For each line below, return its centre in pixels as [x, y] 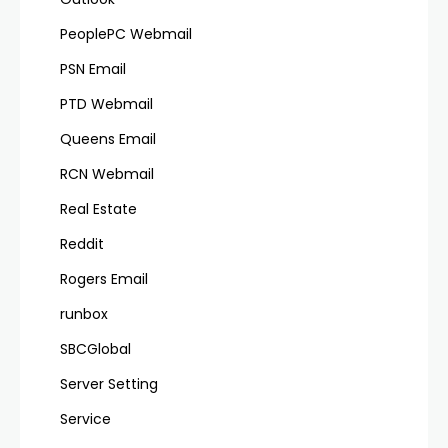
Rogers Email [104, 279]
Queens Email [108, 139]
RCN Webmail [107, 174]
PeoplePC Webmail [126, 34]
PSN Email [93, 69]
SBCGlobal [95, 349]
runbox [84, 314]
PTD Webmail [106, 104]
